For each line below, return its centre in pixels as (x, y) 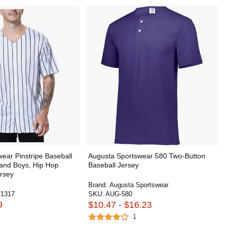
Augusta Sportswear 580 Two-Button (147, 156)
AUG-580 (119, 194)
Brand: (99, 185)
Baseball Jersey (113, 165)
